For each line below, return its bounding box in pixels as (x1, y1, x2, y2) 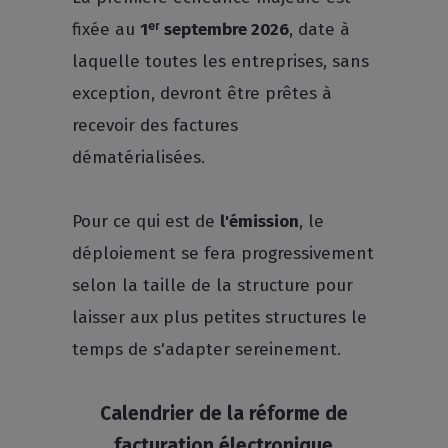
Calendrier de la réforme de (99, 402, 348, 425)
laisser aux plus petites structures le (72, 307, 368, 328)
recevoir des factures (72, 115, 239, 136)
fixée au (72, 19, 141, 40)
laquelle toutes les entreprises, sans (72, 51, 370, 72)
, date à (289, 19, 351, 40)
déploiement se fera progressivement (72, 243, 375, 264)
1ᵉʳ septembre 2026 (140, 19, 290, 40)
